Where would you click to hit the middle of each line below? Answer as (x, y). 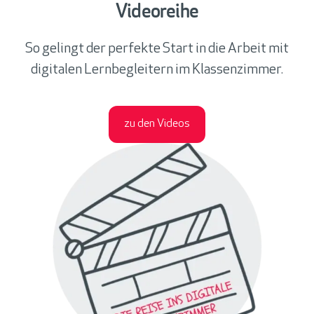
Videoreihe (157, 13)
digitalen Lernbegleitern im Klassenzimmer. (157, 70)
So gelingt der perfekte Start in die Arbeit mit (157, 49)
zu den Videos (157, 124)
